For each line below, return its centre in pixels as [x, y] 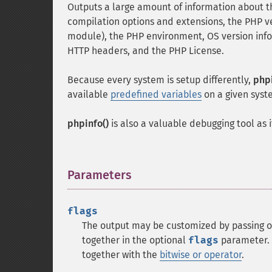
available [89, 94]
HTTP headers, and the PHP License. [146, 51]
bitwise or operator [201, 255]
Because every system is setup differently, [160, 80]
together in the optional [135, 240]
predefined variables [156, 94]
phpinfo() [88, 124]
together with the [121, 255]
